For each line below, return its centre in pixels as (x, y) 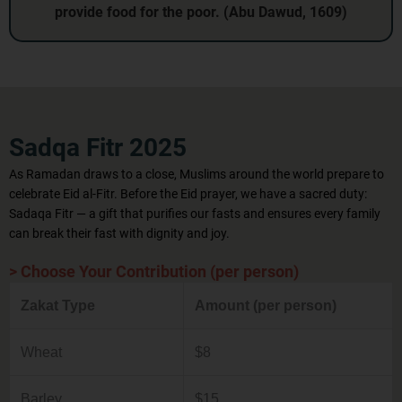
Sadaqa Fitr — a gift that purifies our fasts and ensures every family (195, 213)
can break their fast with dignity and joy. (119, 233)
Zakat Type (58, 305)
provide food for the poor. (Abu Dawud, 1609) (201, 12)
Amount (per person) (266, 305)
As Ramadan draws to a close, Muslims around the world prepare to (197, 174)
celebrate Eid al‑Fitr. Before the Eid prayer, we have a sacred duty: (188, 193)
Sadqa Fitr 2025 (98, 147)
